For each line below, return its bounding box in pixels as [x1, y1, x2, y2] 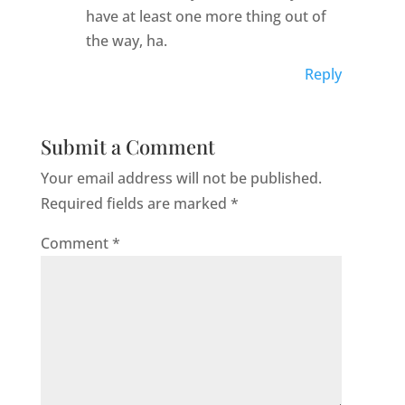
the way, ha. [85, 31, 167, 51]
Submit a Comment [40, 133, 215, 160]
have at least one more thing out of [85, 6, 326, 26]
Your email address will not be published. [40, 168, 322, 188]
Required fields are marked [40, 193, 231, 213]
